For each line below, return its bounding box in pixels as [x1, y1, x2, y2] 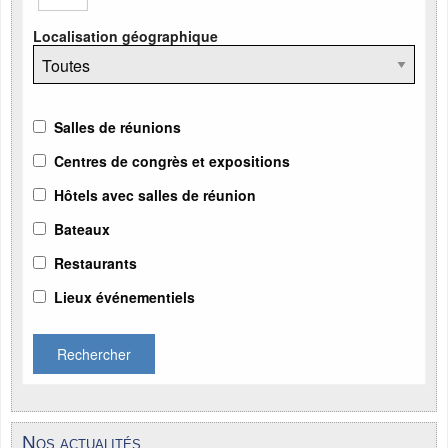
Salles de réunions [54, 116, 181, 137]
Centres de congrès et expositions [54, 150, 290, 171]
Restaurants [54, 252, 137, 273]
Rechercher [57, 343, 131, 364]
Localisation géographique [33, 25, 218, 46]
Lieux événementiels [54, 286, 195, 307]
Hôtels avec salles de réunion [54, 184, 256, 205]
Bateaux [54, 218, 110, 239]
